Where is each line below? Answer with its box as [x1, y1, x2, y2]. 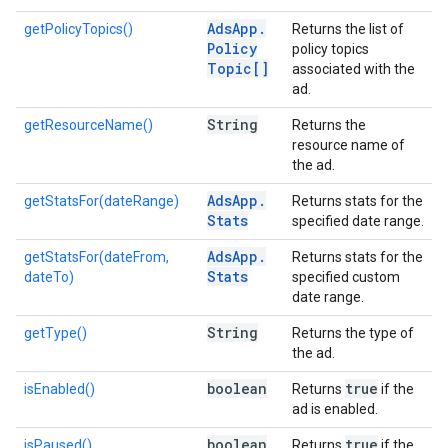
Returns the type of [292, 325, 414, 341]
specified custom [292, 269, 400, 285]
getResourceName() [24, 117, 153, 133]
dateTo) [24, 269, 74, 285]
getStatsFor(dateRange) [24, 193, 179, 209]
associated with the [292, 61, 415, 77]
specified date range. [292, 213, 424, 229]
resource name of [292, 137, 405, 153]
